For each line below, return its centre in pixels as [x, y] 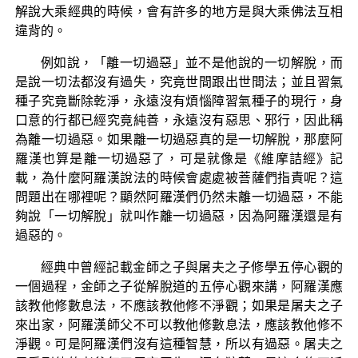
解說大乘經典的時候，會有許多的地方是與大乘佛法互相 [179, 11]
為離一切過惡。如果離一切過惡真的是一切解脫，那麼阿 [179, 139]
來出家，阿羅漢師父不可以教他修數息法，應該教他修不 [179, 324]
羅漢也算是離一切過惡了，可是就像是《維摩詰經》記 [179, 158]
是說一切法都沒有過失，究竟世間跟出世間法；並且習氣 [179, 82]
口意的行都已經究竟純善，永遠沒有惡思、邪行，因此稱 [179, 120]
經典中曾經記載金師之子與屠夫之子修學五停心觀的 [192, 267]
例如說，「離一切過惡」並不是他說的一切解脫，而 [192, 62]
